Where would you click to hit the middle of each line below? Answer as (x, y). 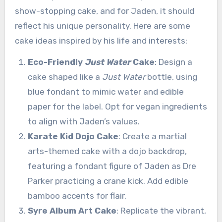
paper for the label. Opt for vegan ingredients (117, 107)
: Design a (173, 62)
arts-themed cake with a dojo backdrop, (107, 151)
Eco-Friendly (56, 62)
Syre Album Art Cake (72, 211)
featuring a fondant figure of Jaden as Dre (112, 166)
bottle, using (171, 77)
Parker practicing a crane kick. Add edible (108, 181)
